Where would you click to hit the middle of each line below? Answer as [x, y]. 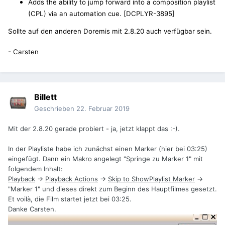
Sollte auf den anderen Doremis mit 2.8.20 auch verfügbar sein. [110, 31]
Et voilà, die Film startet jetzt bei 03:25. [70, 199]
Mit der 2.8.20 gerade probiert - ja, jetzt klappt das [89, 129]
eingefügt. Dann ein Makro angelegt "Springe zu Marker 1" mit [105, 159]
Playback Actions [72, 179]
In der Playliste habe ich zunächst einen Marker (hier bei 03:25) [108, 149]
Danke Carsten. [32, 209]
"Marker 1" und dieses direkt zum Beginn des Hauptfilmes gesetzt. [113, 189]
